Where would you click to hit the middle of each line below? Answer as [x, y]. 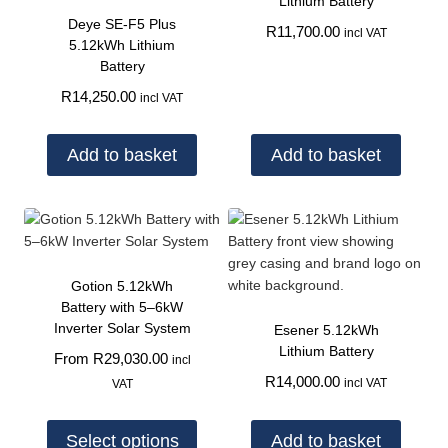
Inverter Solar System [122, 327]
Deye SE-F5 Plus [122, 23]
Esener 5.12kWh [326, 329]
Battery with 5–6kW [122, 306]
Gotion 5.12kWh [122, 285]
